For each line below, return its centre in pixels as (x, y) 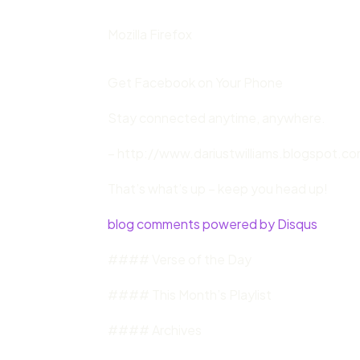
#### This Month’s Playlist (190, 295)
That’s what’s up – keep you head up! (218, 189)
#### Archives (155, 330)
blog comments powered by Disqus (213, 224)
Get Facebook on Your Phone (196, 83)
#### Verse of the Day (180, 260)
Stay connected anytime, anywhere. (217, 118)
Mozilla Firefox (150, 35)
